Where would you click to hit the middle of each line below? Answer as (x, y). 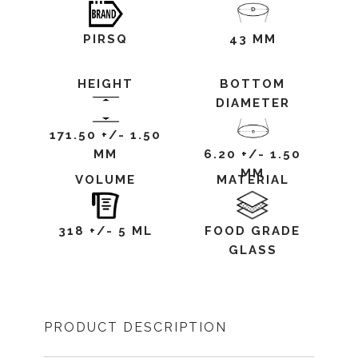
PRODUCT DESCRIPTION (135, 327)
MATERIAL (253, 180)
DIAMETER (253, 103)
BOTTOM (253, 84)
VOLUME (105, 180)
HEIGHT (105, 84)
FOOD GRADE (253, 231)
